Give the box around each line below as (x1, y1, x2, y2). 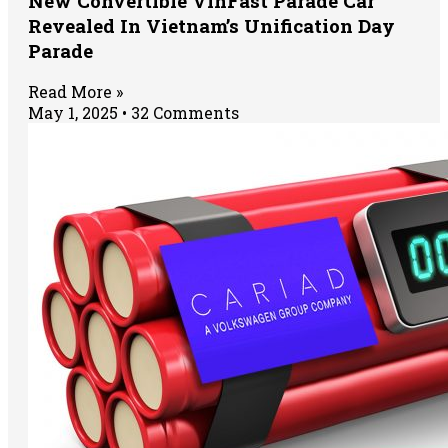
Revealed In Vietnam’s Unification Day (28, 12, 395, 38)
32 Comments (127, 102, 239, 124)
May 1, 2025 (28, 102, 122, 124)
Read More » (28, 81, 123, 103)
